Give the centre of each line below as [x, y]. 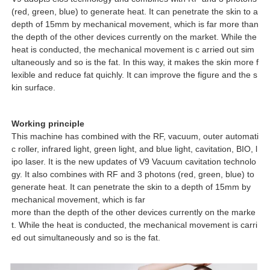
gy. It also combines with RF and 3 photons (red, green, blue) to [133, 174]
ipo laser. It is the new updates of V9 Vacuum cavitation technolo [134, 161]
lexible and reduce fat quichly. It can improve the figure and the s [134, 74]
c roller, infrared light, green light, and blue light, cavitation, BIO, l [134, 149]
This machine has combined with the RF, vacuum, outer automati [135, 136]
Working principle [48, 123]
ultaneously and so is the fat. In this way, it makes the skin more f [135, 62]
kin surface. [33, 87]
